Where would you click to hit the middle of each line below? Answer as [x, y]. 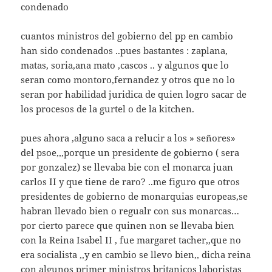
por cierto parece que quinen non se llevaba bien [128, 225]
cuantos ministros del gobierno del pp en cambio [127, 36]
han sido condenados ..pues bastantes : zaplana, [124, 50]
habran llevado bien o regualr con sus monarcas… [130, 211]
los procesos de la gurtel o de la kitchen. [108, 109]
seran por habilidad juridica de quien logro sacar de [134, 94]
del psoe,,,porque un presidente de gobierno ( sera [130, 152]
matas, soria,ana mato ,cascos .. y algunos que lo [125, 65]
